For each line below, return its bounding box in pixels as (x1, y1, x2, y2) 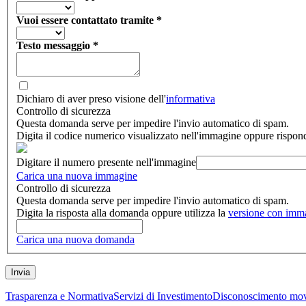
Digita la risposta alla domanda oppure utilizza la (16, 207, 228, 219)
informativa (166, 93, 215, 105)
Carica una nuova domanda (16, 234, 135, 246)
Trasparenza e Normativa (5, 290, 113, 303)
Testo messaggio (16, 40, 93, 52)
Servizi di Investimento (113, 290, 212, 303)
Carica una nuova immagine (16, 170, 137, 182)
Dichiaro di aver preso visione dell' (16, 93, 166, 105)
